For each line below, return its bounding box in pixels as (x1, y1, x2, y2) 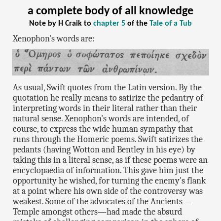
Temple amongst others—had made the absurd (13, 207, 183, 218)
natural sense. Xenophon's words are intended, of (13, 113, 189, 124)
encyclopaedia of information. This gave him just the (13, 165, 204, 176)
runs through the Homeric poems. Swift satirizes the (13, 134, 203, 145)
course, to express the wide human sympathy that (13, 124, 193, 135)
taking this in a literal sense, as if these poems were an (13, 155, 208, 166)
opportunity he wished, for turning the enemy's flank (13, 176, 206, 186)
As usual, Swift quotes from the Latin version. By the (13, 82, 202, 93)
